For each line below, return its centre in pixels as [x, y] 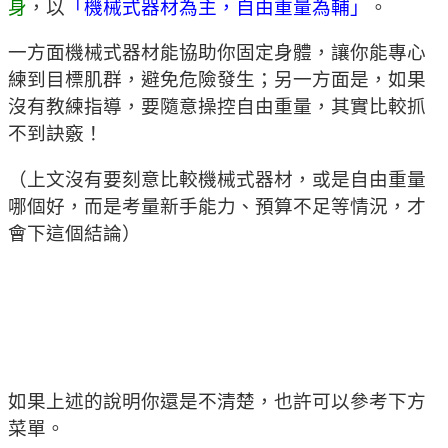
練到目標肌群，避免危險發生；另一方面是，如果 [217, 80]
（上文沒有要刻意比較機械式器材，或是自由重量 [217, 180]
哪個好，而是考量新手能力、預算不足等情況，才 [217, 207]
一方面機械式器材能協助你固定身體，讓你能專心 [217, 53]
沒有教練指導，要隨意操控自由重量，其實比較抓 [217, 107]
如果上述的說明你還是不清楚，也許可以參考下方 [217, 401]
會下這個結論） [74, 234]
